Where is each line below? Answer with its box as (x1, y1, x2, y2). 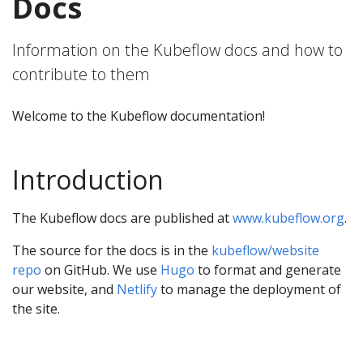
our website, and (12, 280, 117, 298)
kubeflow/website (211, 241, 319, 259)
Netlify (117, 280, 157, 298)
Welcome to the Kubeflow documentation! (12, 107, 265, 125)
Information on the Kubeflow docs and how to (12, 39, 343, 61)
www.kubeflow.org (233, 209, 344, 227)
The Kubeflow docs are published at (12, 209, 233, 227)
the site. (12, 300, 60, 318)
